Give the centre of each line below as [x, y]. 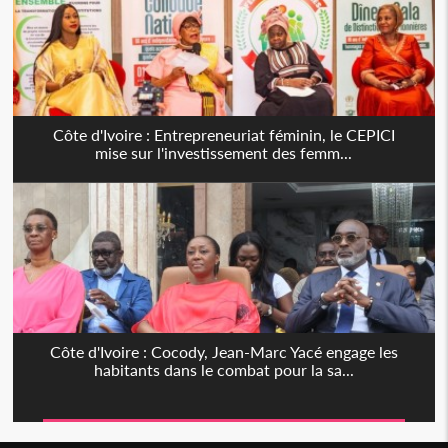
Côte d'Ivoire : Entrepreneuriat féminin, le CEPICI [223, 134]
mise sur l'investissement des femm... [224, 152]
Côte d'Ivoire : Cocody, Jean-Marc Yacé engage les [223, 351]
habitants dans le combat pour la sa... [223, 369]
